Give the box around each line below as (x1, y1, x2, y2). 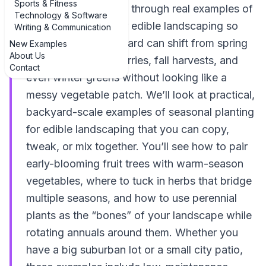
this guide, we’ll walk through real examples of (26, 2, 253, 15)
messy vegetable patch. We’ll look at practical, (26, 88, 255, 101)
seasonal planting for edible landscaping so (26, 20, 238, 32)
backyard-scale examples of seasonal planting (26, 106, 254, 118)
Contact (9, 62, 40, 72)
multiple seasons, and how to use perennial (26, 192, 237, 204)
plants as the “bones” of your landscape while (26, 209, 252, 221)
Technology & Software (14, 10, 107, 20)
